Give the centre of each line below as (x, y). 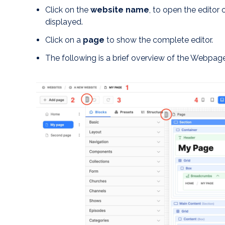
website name (120, 10)
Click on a (64, 40)
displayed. (64, 22)
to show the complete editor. (159, 40)
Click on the (68, 10)
